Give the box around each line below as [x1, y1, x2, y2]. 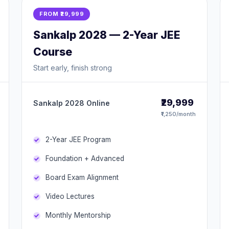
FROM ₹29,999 [39, 10, 84, 17]
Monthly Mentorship [45, 211, 111, 219]
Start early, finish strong [33, 63, 112, 72]
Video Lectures [45, 192, 95, 200]
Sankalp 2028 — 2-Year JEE [33, 29, 180, 41]
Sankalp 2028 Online [33, 99, 110, 107]
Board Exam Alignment [45, 173, 119, 181]
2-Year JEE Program [45, 135, 111, 144]
